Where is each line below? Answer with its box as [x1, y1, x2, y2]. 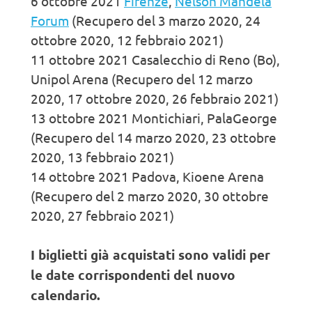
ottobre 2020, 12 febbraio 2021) [31, 31, 224, 49]
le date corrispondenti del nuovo [31, 266, 235, 284]
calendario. [31, 286, 100, 304]
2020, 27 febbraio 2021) [31, 207, 174, 224]
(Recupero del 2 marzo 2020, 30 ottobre [31, 187, 269, 205]
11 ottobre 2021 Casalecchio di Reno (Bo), [31, 51, 280, 68]
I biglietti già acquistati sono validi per [31, 246, 270, 264]
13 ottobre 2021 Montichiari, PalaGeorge [31, 109, 277, 127]
